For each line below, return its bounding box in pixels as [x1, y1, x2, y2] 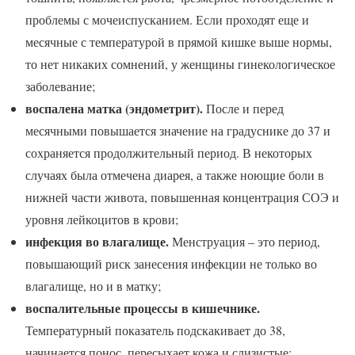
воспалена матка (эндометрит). [25, 99, 203, 118]
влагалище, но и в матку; [25, 277, 161, 295]
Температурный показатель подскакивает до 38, [25, 322, 285, 339]
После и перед [203, 100, 284, 117]
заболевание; [25, 78, 95, 95]
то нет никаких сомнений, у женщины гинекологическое [25, 55, 335, 73]
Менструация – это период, [169, 233, 320, 250]
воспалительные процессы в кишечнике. [25, 299, 260, 318]
